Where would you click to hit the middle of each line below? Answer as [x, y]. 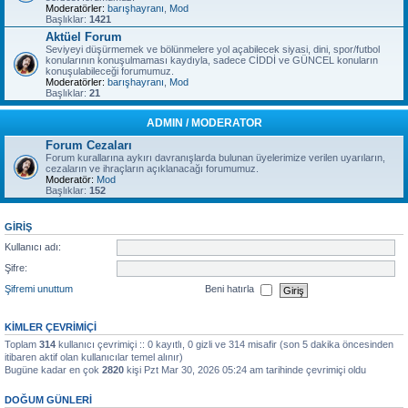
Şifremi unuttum [39, 289]
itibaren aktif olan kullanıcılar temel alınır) [94, 357]
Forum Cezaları [89, 145]
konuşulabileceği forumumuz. [110, 71]
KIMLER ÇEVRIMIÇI [51, 327]
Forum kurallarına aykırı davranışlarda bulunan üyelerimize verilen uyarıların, [215, 158]
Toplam [22, 344]
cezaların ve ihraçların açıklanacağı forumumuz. [152, 168]
